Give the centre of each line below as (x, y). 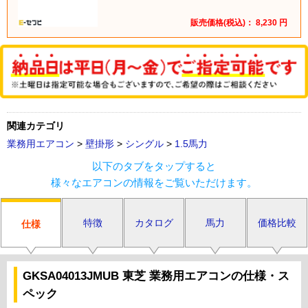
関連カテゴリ (36, 126)
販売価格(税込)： (223, 22)
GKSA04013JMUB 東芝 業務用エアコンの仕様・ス (156, 276)
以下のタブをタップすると (154, 166)
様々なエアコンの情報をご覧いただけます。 (154, 183)
